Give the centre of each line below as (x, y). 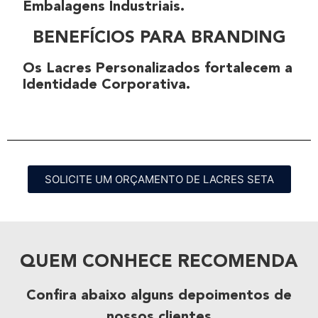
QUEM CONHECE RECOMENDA (159, 263)
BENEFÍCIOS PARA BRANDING (159, 39)
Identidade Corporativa (104, 86)
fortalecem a (246, 69)
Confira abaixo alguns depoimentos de (159, 296)
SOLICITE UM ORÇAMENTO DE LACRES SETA (159, 180)
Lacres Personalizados (123, 69)
